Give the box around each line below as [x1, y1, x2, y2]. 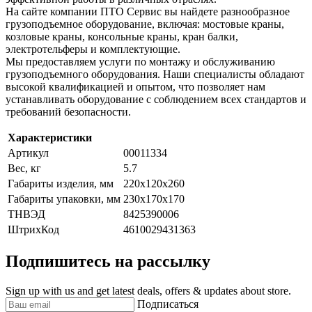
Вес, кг [8, 162, 41, 175]
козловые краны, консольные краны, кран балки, [6, 31, 238, 43]
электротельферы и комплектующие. [6, 43, 180, 56]
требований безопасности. [6, 106, 131, 118]
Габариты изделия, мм [8, 178, 114, 190]
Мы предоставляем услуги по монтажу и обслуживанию [6, 56, 275, 68]
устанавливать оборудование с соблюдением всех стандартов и [6, 93, 306, 106]
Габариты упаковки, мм [8, 193, 120, 205]
